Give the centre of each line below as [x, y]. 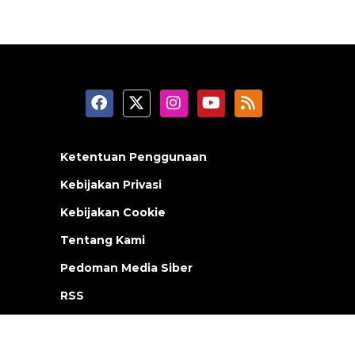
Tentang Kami [103, 240]
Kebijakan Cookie [113, 212]
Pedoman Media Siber [126, 267]
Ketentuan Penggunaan [134, 157]
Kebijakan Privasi [111, 184]
